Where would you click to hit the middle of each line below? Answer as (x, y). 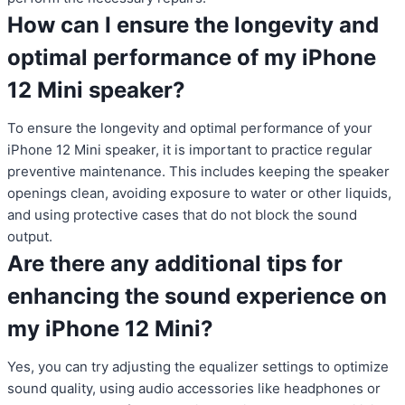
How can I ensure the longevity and (193, 25)
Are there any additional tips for (175, 264)
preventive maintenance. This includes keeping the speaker (198, 172)
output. (30, 237)
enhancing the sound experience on (197, 297)
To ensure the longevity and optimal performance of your (190, 128)
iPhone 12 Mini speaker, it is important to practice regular (190, 150)
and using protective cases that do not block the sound (182, 215)
